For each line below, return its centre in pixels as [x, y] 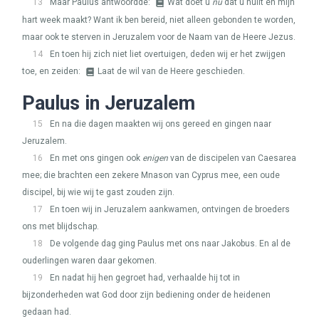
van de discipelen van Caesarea [232, 158]
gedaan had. [47, 312]
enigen [155, 158]
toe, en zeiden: [52, 71]
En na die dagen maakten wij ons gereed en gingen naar [161, 124]
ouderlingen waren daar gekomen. [89, 261]
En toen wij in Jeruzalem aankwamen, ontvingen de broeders [170, 209]
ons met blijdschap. [61, 226]
